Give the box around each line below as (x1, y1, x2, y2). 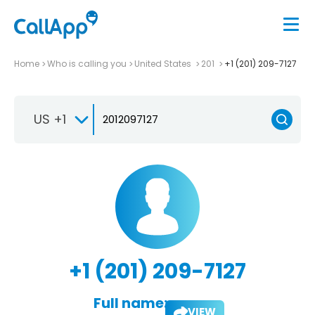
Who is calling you (47, 57, 127, 70)
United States (134, 57, 193, 70)
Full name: (93, 292, 167, 313)
